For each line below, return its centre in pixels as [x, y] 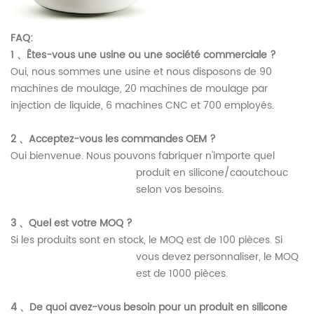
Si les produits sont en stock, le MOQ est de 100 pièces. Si [146, 240]
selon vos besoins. [180, 190]
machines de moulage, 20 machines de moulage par [139, 89]
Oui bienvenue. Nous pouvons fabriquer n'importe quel [143, 156]
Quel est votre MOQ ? [81, 224]
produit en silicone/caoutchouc [212, 173]
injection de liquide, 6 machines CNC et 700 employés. [142, 106]
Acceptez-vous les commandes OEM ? [122, 139]
